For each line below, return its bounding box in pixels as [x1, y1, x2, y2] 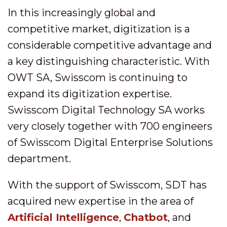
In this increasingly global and [8, 6, 156, 19]
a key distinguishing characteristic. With [8, 55, 210, 67]
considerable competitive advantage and [8, 39, 212, 51]
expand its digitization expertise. [8, 87, 172, 100]
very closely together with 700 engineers [8, 120, 212, 132]
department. [8, 152, 71, 165]
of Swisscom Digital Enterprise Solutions [8, 136, 213, 148]
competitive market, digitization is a [8, 22, 190, 35]
